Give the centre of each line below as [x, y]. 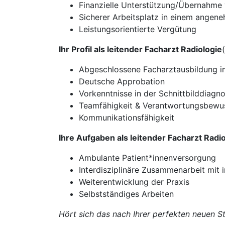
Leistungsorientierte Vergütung [138, 29]
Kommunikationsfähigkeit [127, 118]
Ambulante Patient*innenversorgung [147, 158]
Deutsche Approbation [122, 81]
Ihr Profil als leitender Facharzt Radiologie [140, 49]
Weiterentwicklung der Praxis [134, 182]
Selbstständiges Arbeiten [126, 194]
